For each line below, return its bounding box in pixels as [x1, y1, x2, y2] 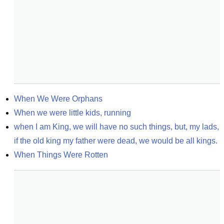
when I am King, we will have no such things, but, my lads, [14, 122, 219, 131]
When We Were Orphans [14, 94, 102, 103]
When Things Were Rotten [14, 150, 108, 159]
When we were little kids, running [14, 108, 131, 117]
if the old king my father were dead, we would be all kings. [14, 136, 217, 145]
